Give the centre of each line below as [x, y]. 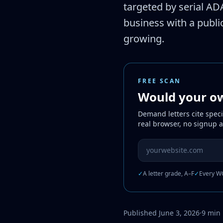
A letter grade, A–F [168, 173]
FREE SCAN [160, 81]
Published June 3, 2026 [162, 213]
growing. [144, 39]
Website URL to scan [176, 144]
